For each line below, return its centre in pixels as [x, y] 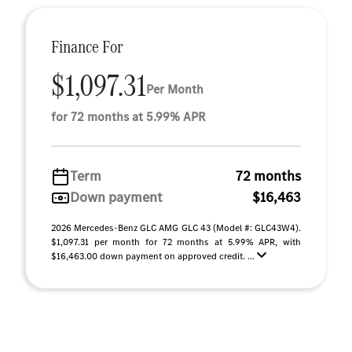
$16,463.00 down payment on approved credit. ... [154, 256]
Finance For [87, 47]
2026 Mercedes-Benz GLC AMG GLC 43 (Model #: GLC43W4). [176, 228]
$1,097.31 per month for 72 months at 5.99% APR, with [176, 242]
